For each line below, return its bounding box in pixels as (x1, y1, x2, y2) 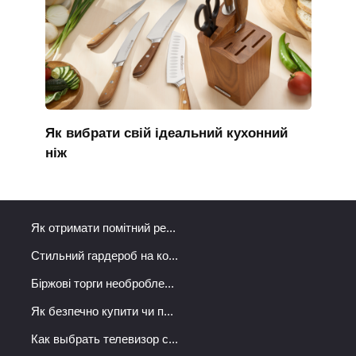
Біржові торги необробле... (31, 276, 174, 290)
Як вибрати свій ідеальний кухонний (44, 126, 288, 141)
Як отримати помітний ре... (31, 220, 176, 234)
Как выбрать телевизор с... (31, 331, 178, 346)
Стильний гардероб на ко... (31, 248, 178, 262)
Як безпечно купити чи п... (31, 304, 173, 318)
